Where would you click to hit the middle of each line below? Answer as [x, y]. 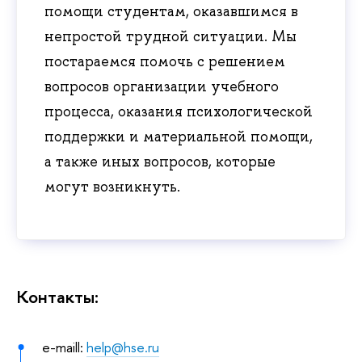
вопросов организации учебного [162, 86]
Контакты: [57, 296]
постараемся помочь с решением [165, 61]
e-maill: [64, 347]
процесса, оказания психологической [179, 111]
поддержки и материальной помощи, [179, 136]
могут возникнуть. [112, 186]
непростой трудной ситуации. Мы [170, 36]
